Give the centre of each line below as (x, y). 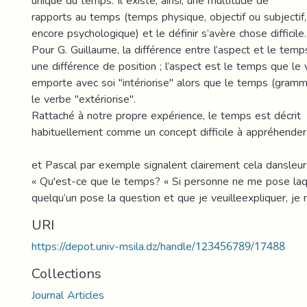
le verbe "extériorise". (84, 99)
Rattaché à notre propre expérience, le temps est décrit (166, 115)
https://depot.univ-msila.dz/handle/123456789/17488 (158, 246)
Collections (66, 273)
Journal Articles (68, 295)
